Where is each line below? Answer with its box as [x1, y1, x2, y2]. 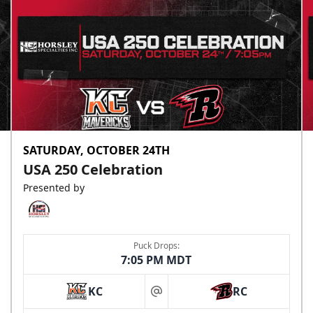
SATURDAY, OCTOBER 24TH [23, 143, 170, 159]
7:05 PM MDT [121, 252, 192, 268]
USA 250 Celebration [23, 160, 163, 180]
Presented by [23, 181, 85, 195]
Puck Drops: [133, 240, 180, 252]
